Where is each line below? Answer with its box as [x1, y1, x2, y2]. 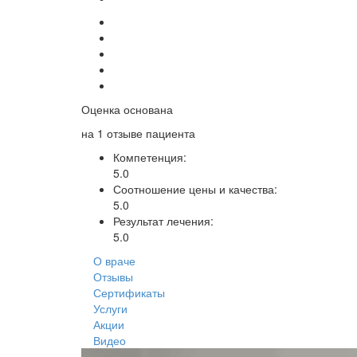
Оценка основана [81, 101, 173, 117]
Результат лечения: [113, 213, 214, 229]
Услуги [93, 300, 127, 316]
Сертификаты [93, 284, 165, 300]
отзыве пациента [104, 125, 195, 141]
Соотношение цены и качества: [113, 181, 277, 197]
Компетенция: [113, 149, 186, 165]
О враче [93, 253, 135, 269]
